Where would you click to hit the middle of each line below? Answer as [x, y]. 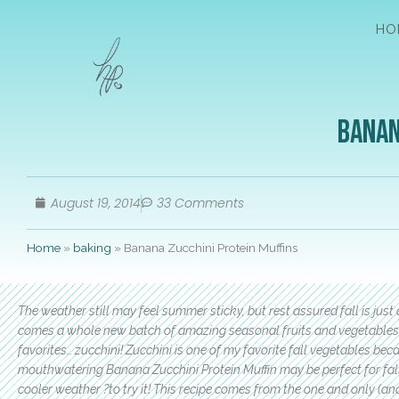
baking [92, 248]
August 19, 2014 [96, 203]
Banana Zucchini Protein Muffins [211, 248]
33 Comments [200, 203]
